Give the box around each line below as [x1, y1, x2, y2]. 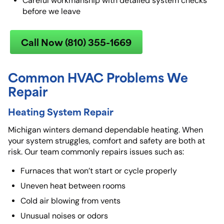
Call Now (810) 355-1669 [21, 34, 131, 49]
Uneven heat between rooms [20, 181, 125, 191]
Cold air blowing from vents [20, 196, 120, 206]
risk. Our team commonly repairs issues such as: [8, 147, 184, 157]
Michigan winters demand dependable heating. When [8, 125, 203, 135]
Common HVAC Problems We [8, 67, 188, 87]
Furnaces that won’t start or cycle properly [20, 166, 177, 176]
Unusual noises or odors [20, 211, 108, 221]
